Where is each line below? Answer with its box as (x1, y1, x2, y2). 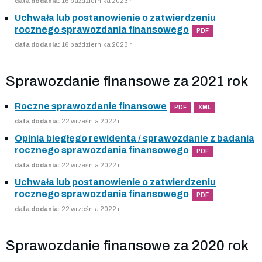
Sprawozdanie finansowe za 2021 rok (6, 73, 248, 89)
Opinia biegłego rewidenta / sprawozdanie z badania (15, 133, 254, 143)
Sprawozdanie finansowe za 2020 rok (6, 237, 249, 253)
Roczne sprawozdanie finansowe (15, 101, 167, 111)
